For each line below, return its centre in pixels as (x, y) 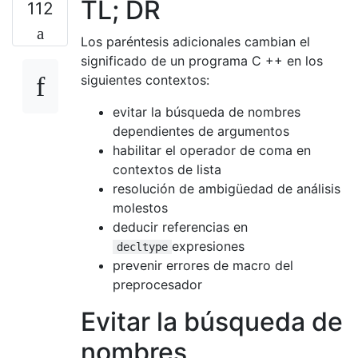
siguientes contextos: (145, 80)
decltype (142, 247)
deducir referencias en (180, 227)
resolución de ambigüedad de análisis (227, 188)
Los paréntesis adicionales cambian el (195, 41)
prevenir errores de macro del (203, 265)
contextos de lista (167, 169)
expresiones (208, 246)
